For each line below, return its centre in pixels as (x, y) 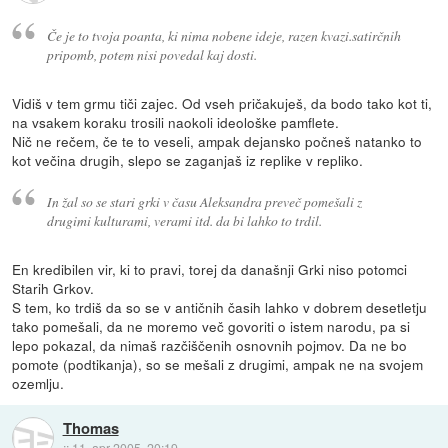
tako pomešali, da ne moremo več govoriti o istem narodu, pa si (211, 325)
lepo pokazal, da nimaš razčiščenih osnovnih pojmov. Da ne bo (210, 344)
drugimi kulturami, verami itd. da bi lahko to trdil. (184, 220)
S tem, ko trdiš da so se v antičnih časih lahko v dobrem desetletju (220, 306)
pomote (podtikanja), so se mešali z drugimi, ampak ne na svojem (218, 363)
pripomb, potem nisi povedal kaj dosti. (151, 55)
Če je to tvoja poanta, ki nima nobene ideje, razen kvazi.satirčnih (223, 36)
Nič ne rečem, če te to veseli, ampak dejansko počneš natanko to (217, 141)
